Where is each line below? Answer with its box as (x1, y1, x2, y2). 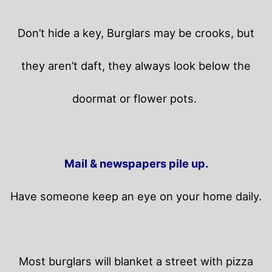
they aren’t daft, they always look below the (21, 59, 251, 73)
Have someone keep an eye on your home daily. (10, 189, 262, 203)
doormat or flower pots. (72, 92, 200, 106)
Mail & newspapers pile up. (64, 157, 208, 171)
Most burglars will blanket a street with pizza (19, 254, 253, 268)
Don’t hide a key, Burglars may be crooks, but (18, 26, 254, 40)
